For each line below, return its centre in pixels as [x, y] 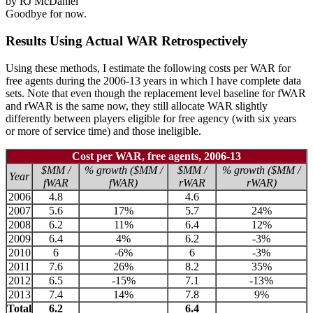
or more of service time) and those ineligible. [103, 131]
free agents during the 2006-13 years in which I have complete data [153, 80]
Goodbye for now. [46, 14]
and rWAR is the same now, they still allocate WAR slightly [137, 105]
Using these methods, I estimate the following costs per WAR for [148, 68]
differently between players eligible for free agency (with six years [151, 118]
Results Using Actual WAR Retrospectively [127, 41]
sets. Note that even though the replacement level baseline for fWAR [156, 93]
